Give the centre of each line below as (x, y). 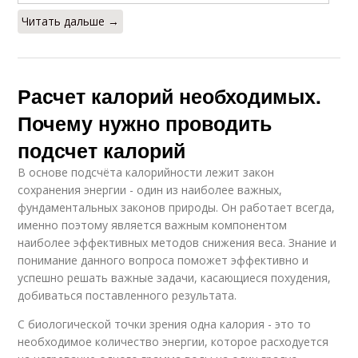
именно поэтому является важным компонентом (153, 225)
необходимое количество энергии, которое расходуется (173, 342)
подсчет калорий (102, 150)
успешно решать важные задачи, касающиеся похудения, (175, 278)
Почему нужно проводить (145, 123)
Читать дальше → (71, 21)
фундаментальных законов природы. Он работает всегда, (177, 207)
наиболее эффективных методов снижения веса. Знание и (177, 243)
